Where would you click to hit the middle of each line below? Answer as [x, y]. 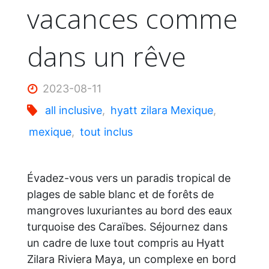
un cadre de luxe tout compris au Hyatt [125, 243]
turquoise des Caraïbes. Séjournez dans [127, 226]
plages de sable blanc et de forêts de [120, 194]
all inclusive [73, 110]
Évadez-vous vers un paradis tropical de [128, 178]
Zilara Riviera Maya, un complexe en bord [131, 259]
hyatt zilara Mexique [162, 110]
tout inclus [106, 131]
